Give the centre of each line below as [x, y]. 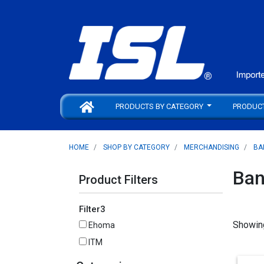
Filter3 [92, 209]
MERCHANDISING [212, 147]
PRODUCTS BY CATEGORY [160, 106]
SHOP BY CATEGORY [136, 147]
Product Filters [118, 179]
